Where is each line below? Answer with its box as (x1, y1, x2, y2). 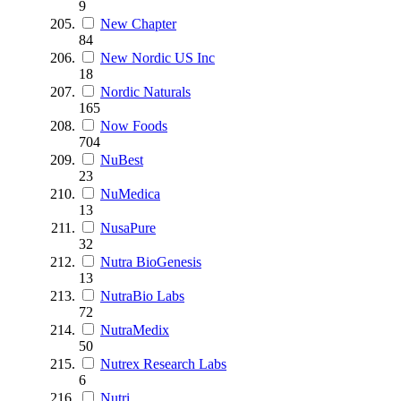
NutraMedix (100, 321, 169, 337)
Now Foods (100, 117, 167, 133)
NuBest (100, 151, 143, 167)
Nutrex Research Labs (100, 355, 226, 371)
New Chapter (100, 15, 176, 31)
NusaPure (100, 219, 156, 235)
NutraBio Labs (100, 287, 184, 303)
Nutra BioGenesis (100, 253, 201, 269)
